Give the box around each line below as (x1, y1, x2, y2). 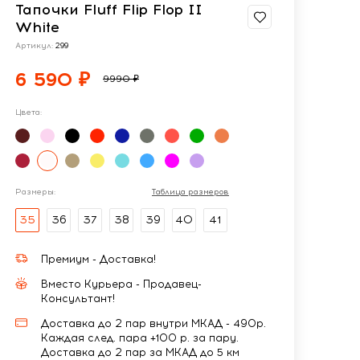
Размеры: (15, 186, 55, 197)
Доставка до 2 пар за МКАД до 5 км (41, 346, 239, 358)
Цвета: (15, 106, 42, 117)
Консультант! (41, 292, 115, 305)
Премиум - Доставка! (41, 252, 156, 265)
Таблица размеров (152, 186, 229, 197)
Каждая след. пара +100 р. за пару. (41, 331, 239, 344)
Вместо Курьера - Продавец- (41, 277, 202, 290)
